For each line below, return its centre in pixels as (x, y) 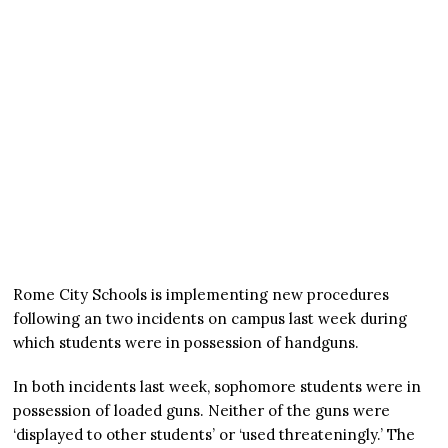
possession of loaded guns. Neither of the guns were (202, 410)
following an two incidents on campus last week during (210, 318)
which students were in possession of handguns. (186, 342)
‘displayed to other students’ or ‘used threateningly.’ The (214, 434)
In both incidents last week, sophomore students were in (217, 386)
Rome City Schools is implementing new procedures (201, 294)
